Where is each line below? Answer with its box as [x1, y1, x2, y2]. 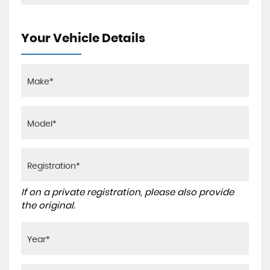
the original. [21, 201, 75, 210]
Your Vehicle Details [21, 33, 145, 45]
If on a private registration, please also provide [21, 188, 234, 197]
